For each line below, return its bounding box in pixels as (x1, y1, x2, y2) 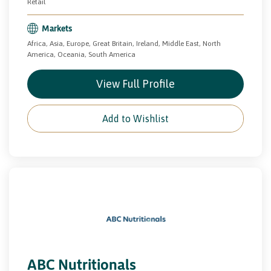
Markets (42, 22, 72, 33)
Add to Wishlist (102, 113, 169, 124)
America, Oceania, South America (27, 50, 135, 59)
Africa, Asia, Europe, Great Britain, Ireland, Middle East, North (27, 39, 221, 48)
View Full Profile (96, 77, 175, 90)
